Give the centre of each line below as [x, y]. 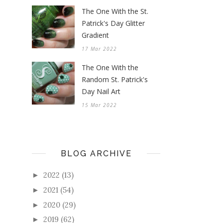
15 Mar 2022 [99, 105]
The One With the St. [115, 11]
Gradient [95, 35]
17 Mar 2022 [99, 49]
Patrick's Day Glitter [113, 23]
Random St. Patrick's [115, 80]
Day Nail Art [101, 92]
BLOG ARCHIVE [96, 154]
